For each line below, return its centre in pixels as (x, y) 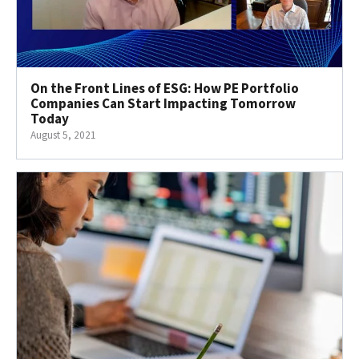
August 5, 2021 (63, 135)
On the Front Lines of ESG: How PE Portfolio (165, 89)
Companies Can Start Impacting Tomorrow (163, 104)
